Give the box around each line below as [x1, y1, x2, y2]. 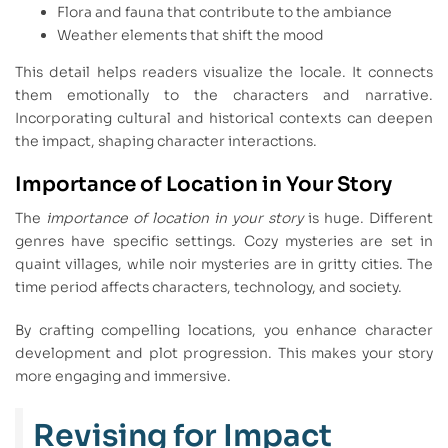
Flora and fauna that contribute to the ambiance [57, 2, 392, 21]
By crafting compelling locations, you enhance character [15, 321, 433, 340]
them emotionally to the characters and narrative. [15, 85, 433, 104]
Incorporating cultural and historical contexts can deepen [15, 108, 433, 127]
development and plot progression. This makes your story [15, 344, 433, 363]
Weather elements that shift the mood [57, 25, 324, 44]
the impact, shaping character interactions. [15, 131, 317, 150]
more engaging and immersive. [15, 367, 231, 386]
